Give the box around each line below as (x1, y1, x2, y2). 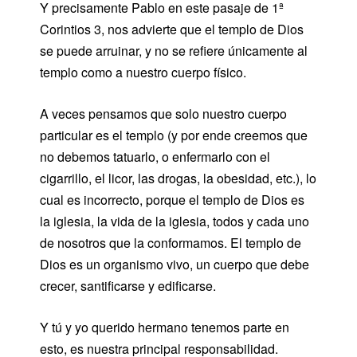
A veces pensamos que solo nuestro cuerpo (40, 104, 287, 123)
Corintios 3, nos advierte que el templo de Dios (40, 19, 304, 38)
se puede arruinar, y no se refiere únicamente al (40, 41, 308, 60)
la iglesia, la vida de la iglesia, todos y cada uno (40, 211, 309, 230)
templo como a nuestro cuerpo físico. (40, 62, 246, 81)
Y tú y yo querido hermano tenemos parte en (40, 317, 289, 336)
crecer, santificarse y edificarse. (40, 276, 216, 295)
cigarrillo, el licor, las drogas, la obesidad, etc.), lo (40, 168, 316, 187)
